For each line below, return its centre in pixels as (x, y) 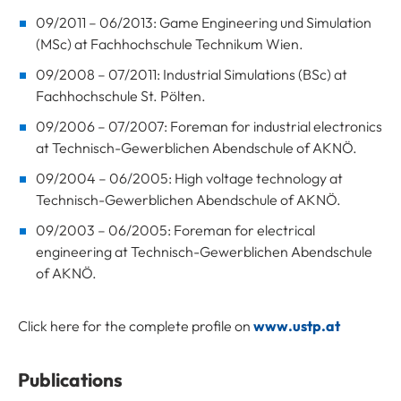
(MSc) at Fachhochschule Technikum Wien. (170, 43)
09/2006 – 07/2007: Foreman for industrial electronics (209, 126)
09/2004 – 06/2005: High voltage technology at (189, 178)
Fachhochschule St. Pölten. (121, 95)
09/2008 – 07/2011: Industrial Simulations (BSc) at (192, 74)
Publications (70, 379)
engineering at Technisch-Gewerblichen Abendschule (204, 251)
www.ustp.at (297, 325)
